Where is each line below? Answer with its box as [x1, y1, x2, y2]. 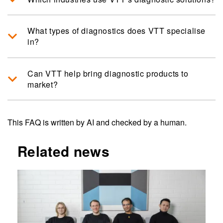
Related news [17, 141, 110, 162]
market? [27, 78, 58, 90]
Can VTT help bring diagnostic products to [27, 67, 189, 79]
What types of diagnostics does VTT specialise [27, 25, 206, 37]
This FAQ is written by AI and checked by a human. [7, 116, 187, 128]
